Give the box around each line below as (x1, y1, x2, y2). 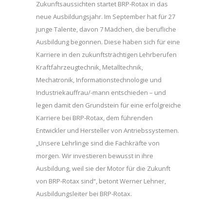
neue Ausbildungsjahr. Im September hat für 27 (36, 12, 175, 21)
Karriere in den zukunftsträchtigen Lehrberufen (36, 50, 177, 59)
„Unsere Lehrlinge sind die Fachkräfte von (36, 139, 160, 148)
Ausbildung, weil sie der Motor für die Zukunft (36, 164, 170, 173)
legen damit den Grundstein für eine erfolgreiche (36, 101, 181, 110)
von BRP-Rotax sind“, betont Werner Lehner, (36, 177, 166, 186)
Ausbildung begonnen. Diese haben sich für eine (36, 37, 180, 47)
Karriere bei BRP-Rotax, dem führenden (36, 113, 153, 123)
